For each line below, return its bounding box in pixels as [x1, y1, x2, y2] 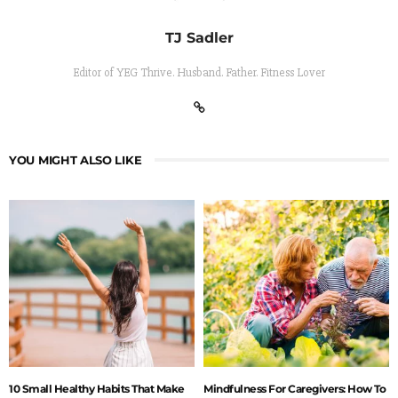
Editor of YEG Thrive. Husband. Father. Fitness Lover [73, 64, 325, 80]
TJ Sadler [164, 28, 234, 46]
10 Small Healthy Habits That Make [9, 381, 185, 395]
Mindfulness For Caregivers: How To [203, 381, 386, 395]
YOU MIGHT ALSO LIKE [9, 152, 142, 167]
